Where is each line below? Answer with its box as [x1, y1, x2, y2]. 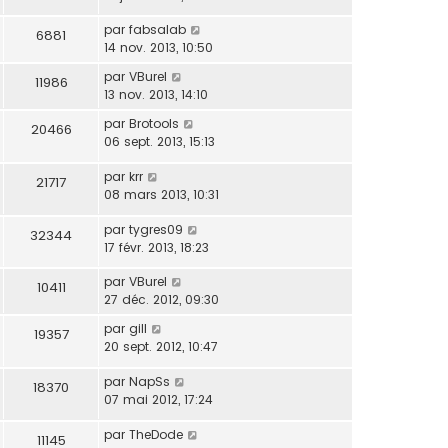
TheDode [129, 425, 183, 443]
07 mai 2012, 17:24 [104, 391, 213, 409]
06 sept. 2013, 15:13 [104, 133, 215, 151]
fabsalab [129, 21, 186, 39]
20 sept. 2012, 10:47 [104, 338, 218, 356]
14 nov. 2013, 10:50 [104, 39, 213, 57]
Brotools [129, 115, 179, 133]
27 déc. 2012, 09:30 [104, 291, 219, 309]
